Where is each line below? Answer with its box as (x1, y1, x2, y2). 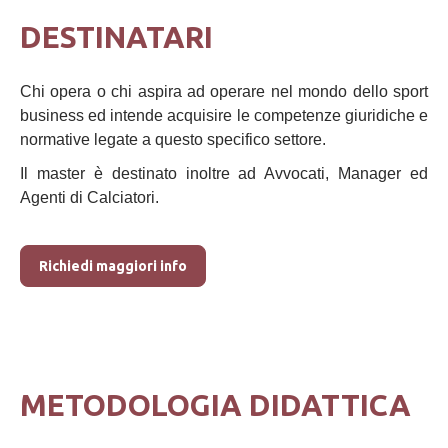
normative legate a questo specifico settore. (20, 131, 326, 148)
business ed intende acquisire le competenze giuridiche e (20, 107, 428, 124)
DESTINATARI (20, 20, 213, 54)
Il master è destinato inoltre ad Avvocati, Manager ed (20, 165, 428, 182)
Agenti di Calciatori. (20, 189, 159, 206)
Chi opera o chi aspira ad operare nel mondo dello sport (20, 83, 428, 100)
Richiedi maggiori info (39, 258, 187, 274)
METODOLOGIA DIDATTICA (20, 388, 411, 422)
